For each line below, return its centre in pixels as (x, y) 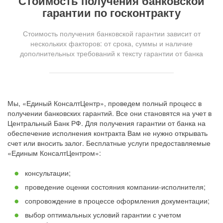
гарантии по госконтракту (111, 13)
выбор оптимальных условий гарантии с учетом (103, 215)
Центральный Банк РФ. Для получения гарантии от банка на (107, 123)
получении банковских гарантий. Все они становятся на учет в (110, 113)
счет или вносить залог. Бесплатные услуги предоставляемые (109, 143)
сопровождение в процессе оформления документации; (117, 201)
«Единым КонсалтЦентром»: (54, 153)
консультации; (48, 173)
